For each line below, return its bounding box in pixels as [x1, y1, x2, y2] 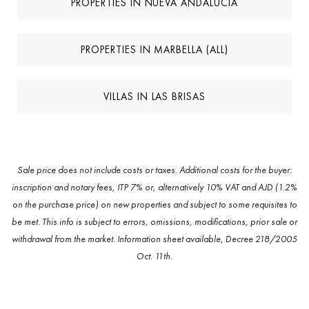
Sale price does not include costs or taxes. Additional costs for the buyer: [17, 164, 292, 177]
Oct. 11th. [137, 250, 172, 263]
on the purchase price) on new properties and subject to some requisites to [12, 199, 297, 211]
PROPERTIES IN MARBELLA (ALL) [80, 43, 229, 57]
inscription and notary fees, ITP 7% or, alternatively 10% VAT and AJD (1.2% [12, 181, 297, 194]
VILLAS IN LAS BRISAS [103, 90, 206, 104]
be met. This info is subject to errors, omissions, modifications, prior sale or [12, 216, 297, 228]
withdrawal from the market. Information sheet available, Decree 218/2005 [12, 233, 297, 246]
